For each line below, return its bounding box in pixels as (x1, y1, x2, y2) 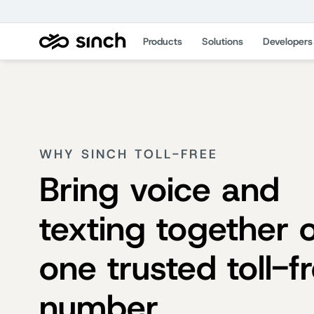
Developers (263, 35, 313, 48)
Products (143, 35, 182, 48)
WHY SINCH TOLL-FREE (39, 146, 218, 163)
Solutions (202, 35, 243, 48)
